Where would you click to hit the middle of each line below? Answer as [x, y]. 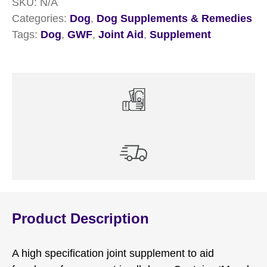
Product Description [80, 218]
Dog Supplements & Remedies [174, 18]
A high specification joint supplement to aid [113, 253]
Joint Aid [121, 34]
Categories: [41, 18]
